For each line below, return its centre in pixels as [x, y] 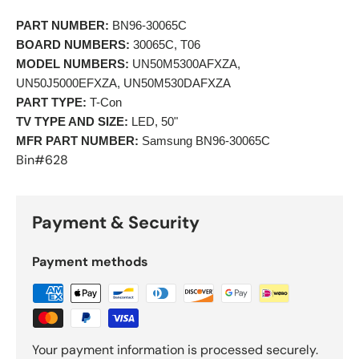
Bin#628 [42, 160]
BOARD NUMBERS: [73, 45]
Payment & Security [116, 223]
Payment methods [90, 262]
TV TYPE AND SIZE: [72, 122]
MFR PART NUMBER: [77, 141]
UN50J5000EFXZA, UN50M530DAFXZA [125, 84]
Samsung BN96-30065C [206, 141]
